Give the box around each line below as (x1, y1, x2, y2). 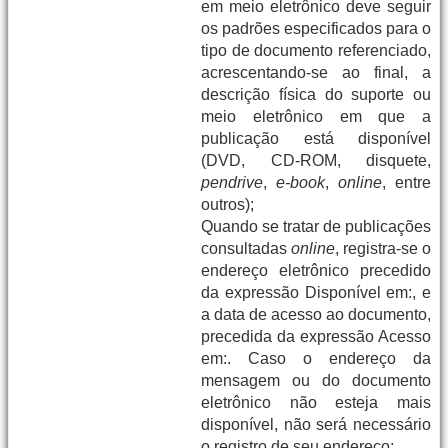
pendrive (201, 174, 263, 192)
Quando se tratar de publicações (201, 218, 431, 236)
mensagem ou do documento (201, 372, 431, 390)
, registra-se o (335, 240, 431, 258)
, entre (382, 174, 431, 192)
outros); (201, 196, 254, 214)
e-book (276, 174, 325, 192)
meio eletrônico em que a (201, 108, 431, 126)
